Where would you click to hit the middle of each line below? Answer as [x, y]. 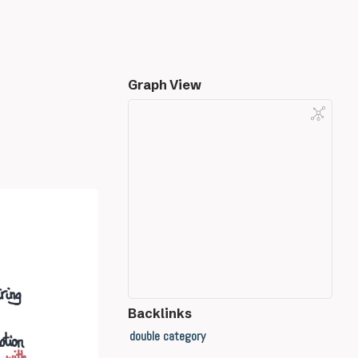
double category [167, 336]
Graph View [165, 85]
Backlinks [160, 313]
